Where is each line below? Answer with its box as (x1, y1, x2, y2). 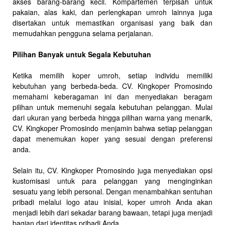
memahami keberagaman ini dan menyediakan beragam (13, 91, 212, 101)
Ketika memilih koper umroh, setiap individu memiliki (13, 70, 212, 80)
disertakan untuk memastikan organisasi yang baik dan (13, 17, 212, 28)
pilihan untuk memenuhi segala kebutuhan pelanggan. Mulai (13, 101, 212, 112)
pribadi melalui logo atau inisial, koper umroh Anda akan (13, 196, 212, 207)
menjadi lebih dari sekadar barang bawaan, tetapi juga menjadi (13, 207, 212, 217)
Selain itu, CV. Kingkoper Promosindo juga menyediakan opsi (13, 165, 212, 175)
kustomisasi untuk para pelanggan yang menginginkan (13, 175, 212, 186)
